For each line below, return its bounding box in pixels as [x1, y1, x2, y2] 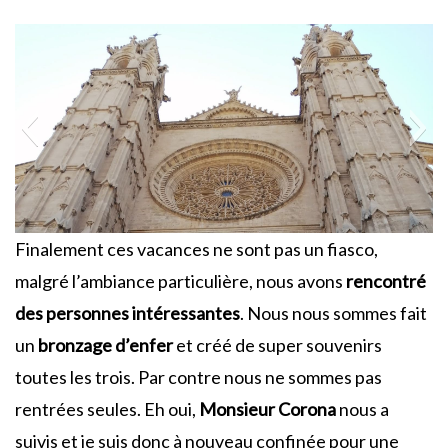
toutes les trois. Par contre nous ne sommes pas [15, 365, 382, 388]
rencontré [346, 269, 426, 292]
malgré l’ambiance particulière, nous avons [15, 269, 346, 292]
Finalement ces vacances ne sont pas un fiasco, [15, 237, 378, 260]
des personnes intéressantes [15, 301, 240, 324]
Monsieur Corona [199, 397, 336, 420]
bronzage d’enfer [38, 333, 173, 356]
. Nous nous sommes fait [240, 301, 427, 324]
